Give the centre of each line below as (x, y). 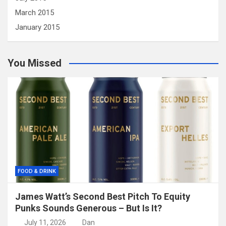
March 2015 (35, 13)
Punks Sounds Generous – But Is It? (89, 208)
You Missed (35, 63)
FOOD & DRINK (37, 172)
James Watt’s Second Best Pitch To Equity (103, 197)
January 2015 (37, 27)
